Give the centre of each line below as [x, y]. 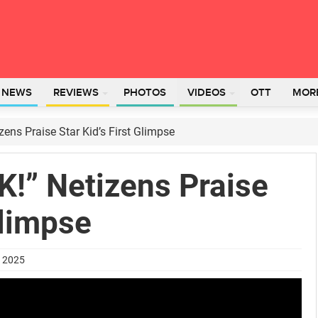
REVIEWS [76, 93]
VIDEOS [207, 93]
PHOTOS [145, 93]
